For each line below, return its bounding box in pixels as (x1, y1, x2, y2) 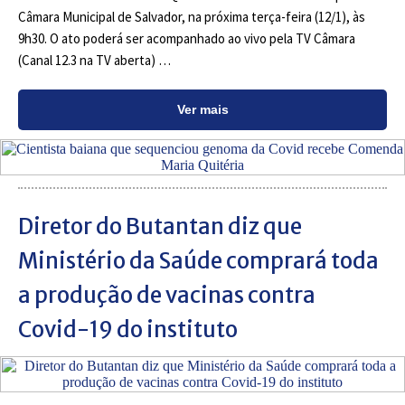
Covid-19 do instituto (18, 316, 238, 344)
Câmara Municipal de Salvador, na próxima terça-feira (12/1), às (18, 8, 365, 25)
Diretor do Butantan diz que (18, 212, 302, 240)
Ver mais (176, 102, 229, 117)
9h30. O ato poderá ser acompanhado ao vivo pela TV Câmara (18, 30, 355, 47)
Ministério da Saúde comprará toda (18, 247, 379, 275)
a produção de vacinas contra (18, 281, 316, 309)
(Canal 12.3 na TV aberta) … (18, 52, 171, 69)
